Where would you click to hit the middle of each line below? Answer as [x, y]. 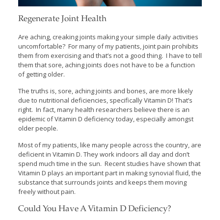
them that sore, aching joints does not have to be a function [106, 65]
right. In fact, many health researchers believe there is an [104, 109]
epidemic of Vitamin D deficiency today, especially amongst [106, 119]
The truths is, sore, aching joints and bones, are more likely [105, 91]
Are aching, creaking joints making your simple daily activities [108, 37]
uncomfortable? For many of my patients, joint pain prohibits [108, 46]
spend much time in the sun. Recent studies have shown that [109, 163]
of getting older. [41, 74]
